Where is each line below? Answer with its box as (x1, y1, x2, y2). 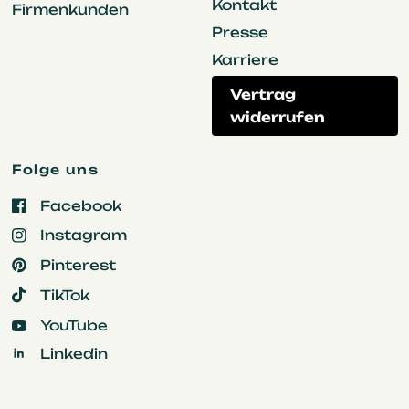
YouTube (39, 317, 108, 335)
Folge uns (11, 161, 100, 177)
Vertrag (229, 85, 296, 103)
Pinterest (39, 256, 116, 274)
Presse (211, 23, 268, 41)
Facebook (39, 196, 121, 215)
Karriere (211, 50, 278, 68)
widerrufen (229, 108, 325, 126)
